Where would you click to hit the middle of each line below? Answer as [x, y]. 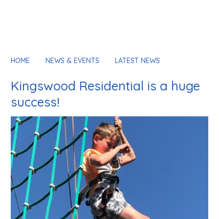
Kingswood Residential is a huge [106, 86]
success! [35, 102]
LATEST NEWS [138, 61]
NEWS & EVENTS [73, 61]
